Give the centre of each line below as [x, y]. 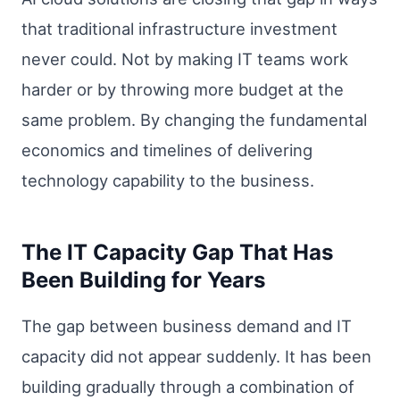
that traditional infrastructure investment [179, 28]
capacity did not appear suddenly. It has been [196, 356]
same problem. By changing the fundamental [194, 119]
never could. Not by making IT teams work [185, 58]
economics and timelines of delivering [167, 150]
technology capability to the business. [168, 180]
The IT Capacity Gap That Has [177, 252]
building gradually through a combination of [188, 386]
